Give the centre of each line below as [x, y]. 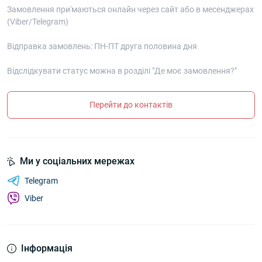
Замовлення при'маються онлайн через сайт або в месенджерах [130, 10]
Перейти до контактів [131, 105]
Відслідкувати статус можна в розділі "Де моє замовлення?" [122, 71]
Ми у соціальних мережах [77, 161]
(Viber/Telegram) [38, 22]
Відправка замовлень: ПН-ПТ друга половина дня [102, 46]
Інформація [47, 249]
